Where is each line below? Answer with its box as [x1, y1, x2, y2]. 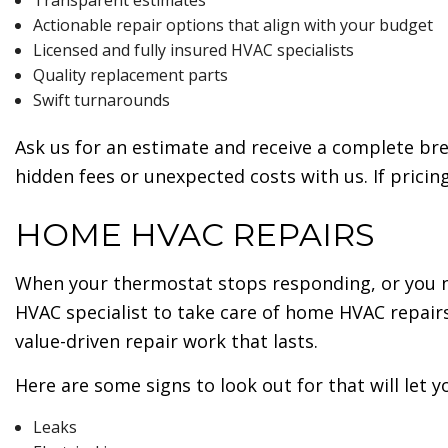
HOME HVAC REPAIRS [15, 215, 375, 255]
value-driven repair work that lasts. [15, 329, 318, 354]
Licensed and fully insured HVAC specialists [32, 39, 354, 62]
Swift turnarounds [32, 89, 170, 112]
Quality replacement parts [32, 64, 228, 87]
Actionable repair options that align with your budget [32, 14, 433, 37]
